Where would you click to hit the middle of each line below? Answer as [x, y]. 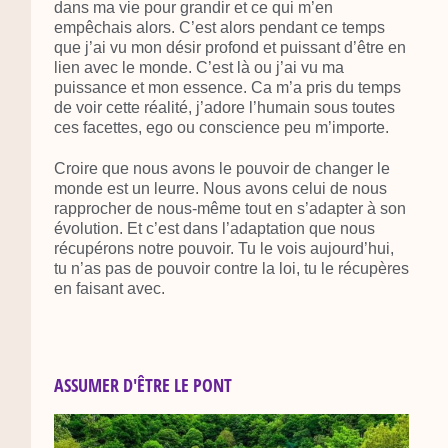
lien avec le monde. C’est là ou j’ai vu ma [198, 68]
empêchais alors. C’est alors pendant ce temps [219, 28]
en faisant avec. [109, 288]
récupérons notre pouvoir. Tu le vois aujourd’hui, [223, 248]
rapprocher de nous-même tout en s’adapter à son [229, 208]
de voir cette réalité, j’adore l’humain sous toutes [224, 108]
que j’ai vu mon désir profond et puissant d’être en [229, 48]
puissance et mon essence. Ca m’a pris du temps [227, 88]
